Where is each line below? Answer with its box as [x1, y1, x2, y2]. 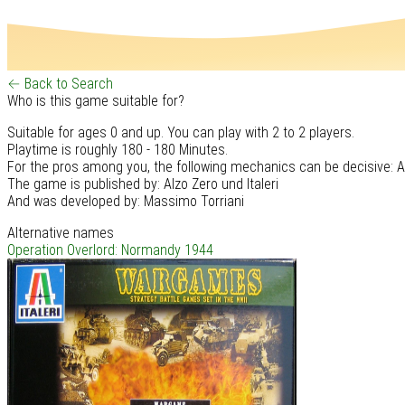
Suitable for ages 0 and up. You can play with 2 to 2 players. [7, 123, 354, 141]
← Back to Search [7, 74, 113, 92]
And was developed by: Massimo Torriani [7, 192, 244, 210]
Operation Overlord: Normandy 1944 [7, 240, 213, 259]
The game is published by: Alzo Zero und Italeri [7, 174, 278, 193]
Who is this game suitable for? [7, 91, 184, 109]
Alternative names [7, 223, 114, 241]
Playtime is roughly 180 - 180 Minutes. [7, 140, 228, 158]
